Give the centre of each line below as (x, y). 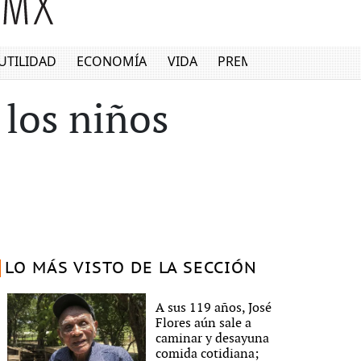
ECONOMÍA (112, 62)
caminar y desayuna (213, 338)
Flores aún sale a (204, 323)
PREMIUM (249, 62)
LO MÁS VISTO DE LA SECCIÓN (131, 268)
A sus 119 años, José (214, 308)
